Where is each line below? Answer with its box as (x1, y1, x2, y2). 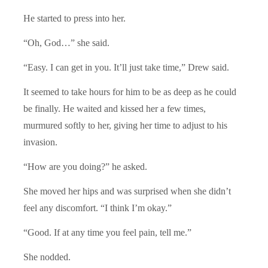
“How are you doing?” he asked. (23, 161, 147, 172)
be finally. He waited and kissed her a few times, (23, 103, 206, 114)
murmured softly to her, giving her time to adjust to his (23, 120, 227, 130)
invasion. (23, 136, 57, 147)
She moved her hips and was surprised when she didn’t (23, 185, 231, 196)
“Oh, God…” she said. (23, 37, 109, 48)
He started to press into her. (23, 13, 126, 23)
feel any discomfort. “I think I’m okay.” (23, 202, 172, 213)
